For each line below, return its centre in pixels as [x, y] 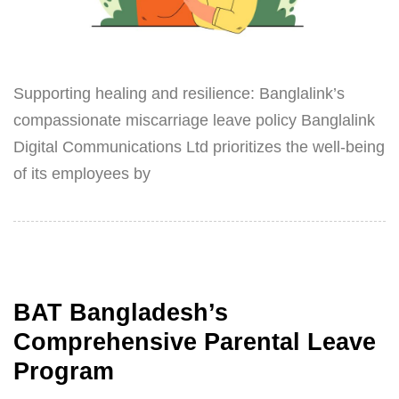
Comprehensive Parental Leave [195, 342]
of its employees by [82, 173]
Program [64, 372]
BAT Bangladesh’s [121, 313]
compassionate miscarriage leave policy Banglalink [194, 120]
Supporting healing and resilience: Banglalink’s [179, 93]
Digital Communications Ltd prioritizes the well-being [199, 147]
